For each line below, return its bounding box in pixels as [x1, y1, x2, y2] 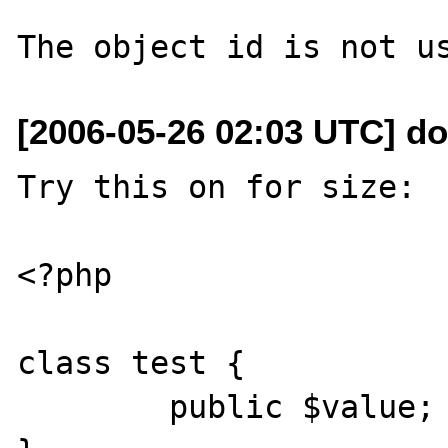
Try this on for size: [17, 168, 417, 205]
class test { [17, 344, 246, 381]
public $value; [17, 388, 170, 425]
